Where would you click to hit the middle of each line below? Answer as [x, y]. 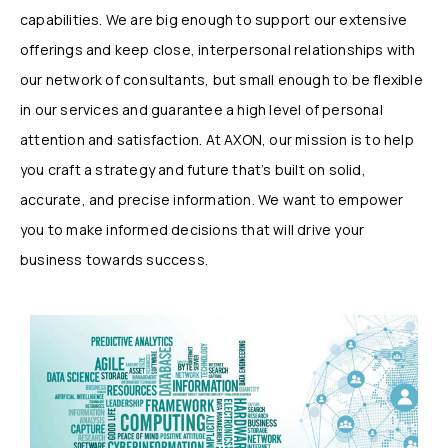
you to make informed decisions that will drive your [192, 230]
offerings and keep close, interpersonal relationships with [218, 50]
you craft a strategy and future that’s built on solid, [193, 170]
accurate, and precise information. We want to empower [212, 200]
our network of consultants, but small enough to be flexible [221, 80]
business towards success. [114, 260]
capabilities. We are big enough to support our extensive [214, 20]
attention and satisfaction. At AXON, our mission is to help [217, 140]
